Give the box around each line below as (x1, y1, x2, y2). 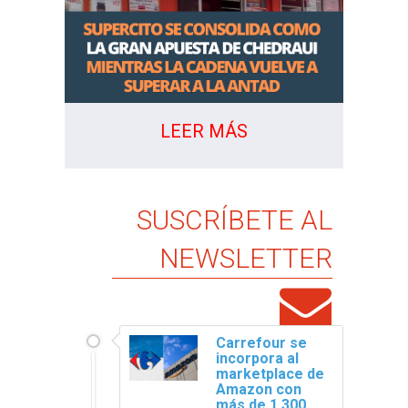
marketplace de (216, 364, 325, 382)
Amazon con (216, 380, 302, 398)
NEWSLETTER (158, 242, 332, 275)
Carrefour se (216, 333, 308, 352)
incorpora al (216, 349, 300, 367)
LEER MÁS (159, 119, 248, 142)
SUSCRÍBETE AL (136, 204, 332, 237)
